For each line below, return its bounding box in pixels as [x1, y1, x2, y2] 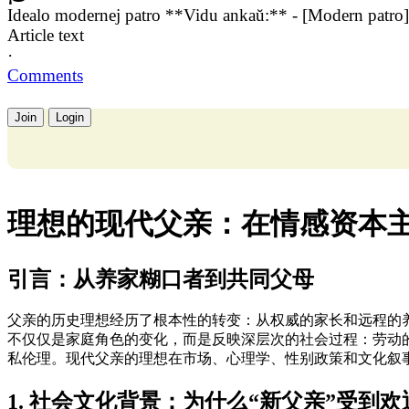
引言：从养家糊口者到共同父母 [7, 267, 314, 291]
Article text [7, 25, 84, 45]
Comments [7, 65, 83, 85]
